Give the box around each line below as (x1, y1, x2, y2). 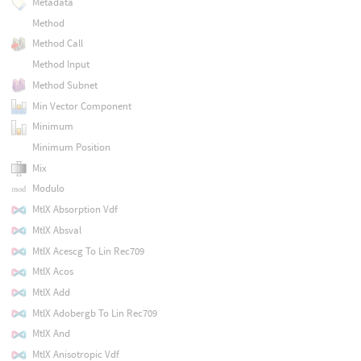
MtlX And (31, 326, 70, 341)
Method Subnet (31, 77, 98, 92)
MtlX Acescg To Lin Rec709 (31, 243, 144, 258)
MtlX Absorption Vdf (31, 202, 118, 217)
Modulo (31, 181, 64, 196)
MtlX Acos (31, 264, 73, 279)
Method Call (31, 36, 83, 51)
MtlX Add (31, 284, 70, 299)
